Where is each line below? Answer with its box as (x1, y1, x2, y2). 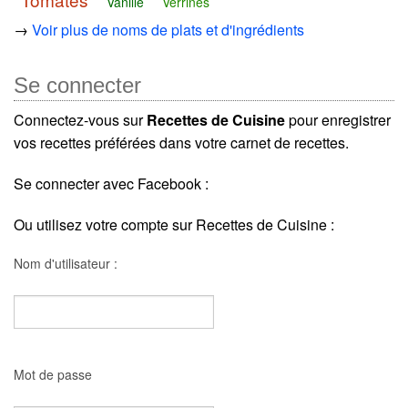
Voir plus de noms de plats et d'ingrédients (32, 19, 304, 41)
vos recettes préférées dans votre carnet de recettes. (14, 132, 349, 154)
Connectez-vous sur (14, 109, 147, 131)
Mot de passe (14, 365, 92, 384)
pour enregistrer (285, 109, 391, 131)
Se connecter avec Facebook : (14, 173, 209, 195)
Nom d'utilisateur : (14, 254, 117, 273)
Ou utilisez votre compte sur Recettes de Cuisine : (14, 214, 334, 236)
